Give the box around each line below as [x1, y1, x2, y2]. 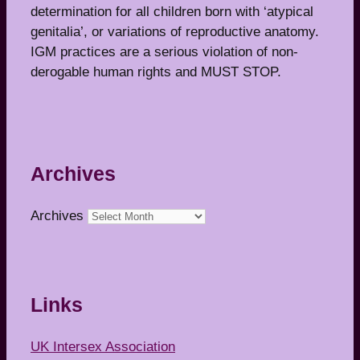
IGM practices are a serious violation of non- [31, 43, 298, 59]
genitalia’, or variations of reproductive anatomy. [31, 23, 319, 39]
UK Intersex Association [31, 339, 175, 355]
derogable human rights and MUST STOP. [31, 63, 281, 80]
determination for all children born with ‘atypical [31, 3, 313, 19]
